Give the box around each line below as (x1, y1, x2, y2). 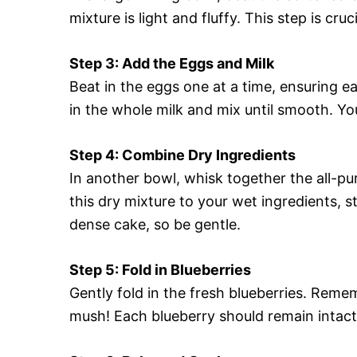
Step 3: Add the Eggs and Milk (69, 54, 274, 72)
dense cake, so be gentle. (69, 215, 241, 233)
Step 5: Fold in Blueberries (69, 261, 251, 278)
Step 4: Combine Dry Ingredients (69, 146, 296, 163)
